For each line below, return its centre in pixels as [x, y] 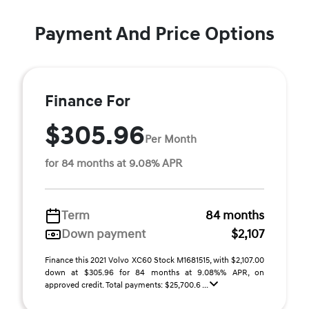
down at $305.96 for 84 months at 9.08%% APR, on [154, 273]
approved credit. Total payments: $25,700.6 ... [127, 286]
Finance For [88, 102]
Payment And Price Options [154, 34]
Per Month [171, 139]
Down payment [103, 235]
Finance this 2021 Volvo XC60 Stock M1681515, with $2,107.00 [154, 261]
